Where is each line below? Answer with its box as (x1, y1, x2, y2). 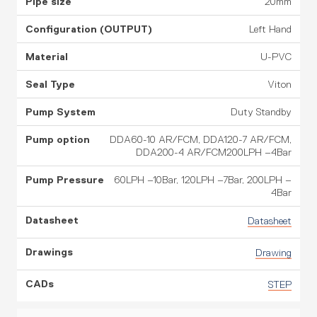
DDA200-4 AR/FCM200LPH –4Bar (136, 146, 292, 158)
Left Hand (249, 23, 292, 35)
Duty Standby (231, 106, 292, 117)
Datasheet (248, 215, 292, 226)
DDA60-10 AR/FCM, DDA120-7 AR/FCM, (110, 134, 292, 145)
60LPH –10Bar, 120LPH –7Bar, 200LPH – (114, 174, 292, 185)
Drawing (255, 247, 292, 258)
